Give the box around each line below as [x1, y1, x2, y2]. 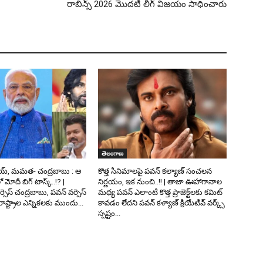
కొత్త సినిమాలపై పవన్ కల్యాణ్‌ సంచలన [98, 167, 213, 176]
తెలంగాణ [102, 149, 124, 158]
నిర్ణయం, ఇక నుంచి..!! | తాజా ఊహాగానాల [98, 177, 222, 187]
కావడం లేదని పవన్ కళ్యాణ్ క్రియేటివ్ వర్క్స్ [98, 198, 225, 208]
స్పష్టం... [98, 209, 121, 218]
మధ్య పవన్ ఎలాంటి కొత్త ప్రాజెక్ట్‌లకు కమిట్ [98, 188, 223, 197]
